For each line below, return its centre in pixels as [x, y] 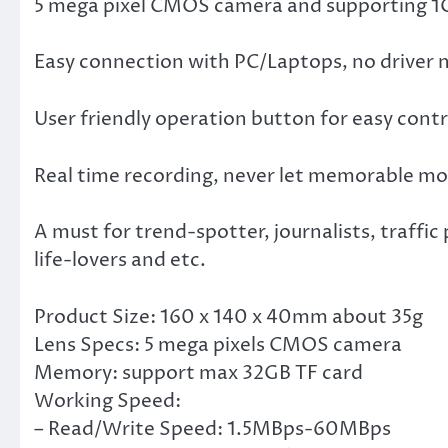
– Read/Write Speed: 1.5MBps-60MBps [212, 428]
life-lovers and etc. [120, 260]
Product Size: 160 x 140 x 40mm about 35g [228, 316]
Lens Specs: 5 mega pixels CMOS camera [218, 344]
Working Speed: [107, 400]
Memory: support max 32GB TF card [198, 372]
